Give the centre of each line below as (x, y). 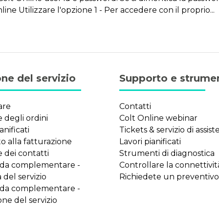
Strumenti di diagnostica (167, 153)
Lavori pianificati (150, 142)
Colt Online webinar (158, 118)
